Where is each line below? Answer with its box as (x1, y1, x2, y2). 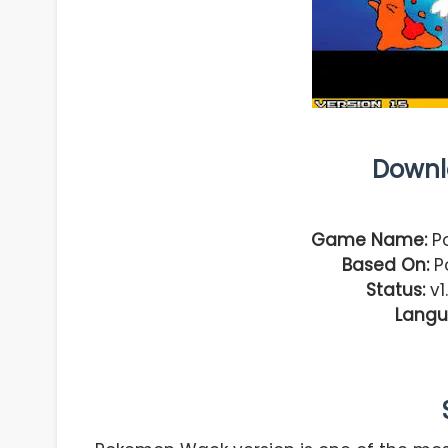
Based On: (341, 252, 429, 277)
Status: (366, 277, 425, 302)
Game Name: (311, 227, 427, 252)
